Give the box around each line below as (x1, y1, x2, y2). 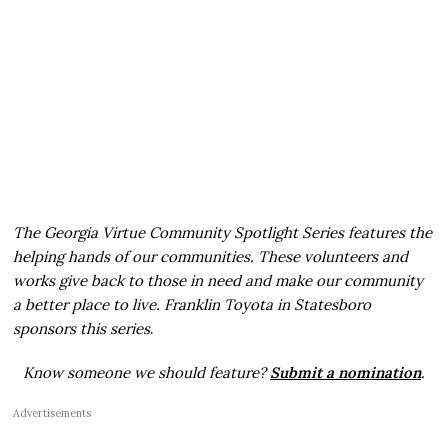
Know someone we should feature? (22, 363, 270, 383)
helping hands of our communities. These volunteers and (13, 247, 409, 267)
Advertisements (13, 406, 92, 421)
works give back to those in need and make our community (13, 271, 424, 291)
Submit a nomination (269, 363, 421, 383)
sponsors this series (13, 319, 151, 339)
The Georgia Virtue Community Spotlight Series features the (13, 223, 433, 243)
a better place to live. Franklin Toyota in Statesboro (13, 295, 372, 315)
